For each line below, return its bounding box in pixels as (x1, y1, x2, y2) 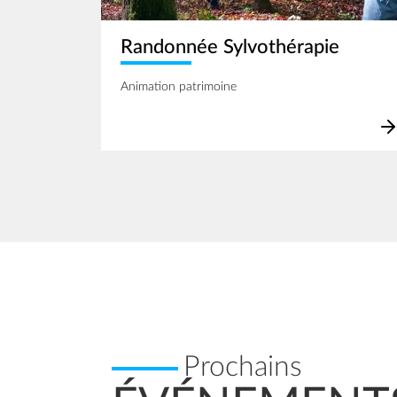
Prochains (183, 353, 302, 382)
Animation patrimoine (121, 80, 237, 93)
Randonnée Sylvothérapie (121, 36, 339, 57)
